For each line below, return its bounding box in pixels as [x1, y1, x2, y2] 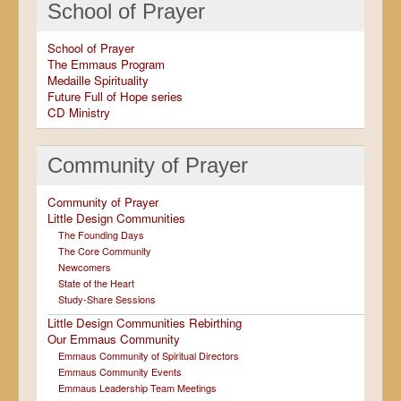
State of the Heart [58, 275, 134, 290]
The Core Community [58, 243, 151, 258]
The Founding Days [58, 226, 144, 242]
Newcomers [58, 259, 111, 274]
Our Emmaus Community [47, 329, 180, 347]
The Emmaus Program [47, 55, 165, 73]
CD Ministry [47, 103, 110, 121]
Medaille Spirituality [47, 71, 149, 89]
